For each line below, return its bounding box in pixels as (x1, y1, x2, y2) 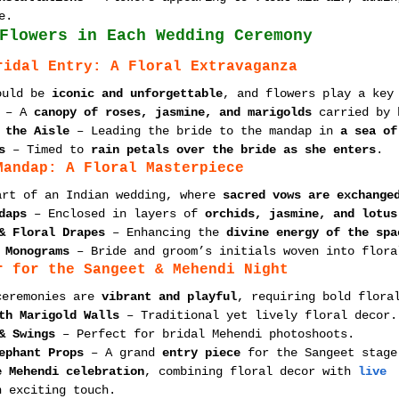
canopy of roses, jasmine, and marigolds (34, 105, 312, 119)
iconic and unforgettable (52, 86, 223, 101)
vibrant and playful (102, 289, 237, 304)
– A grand (84, 346, 162, 360)
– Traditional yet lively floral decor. (119, 308, 397, 322)
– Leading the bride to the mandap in (69, 124, 340, 138)
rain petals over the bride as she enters (91, 142, 376, 157)
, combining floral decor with (144, 364, 358, 379)
